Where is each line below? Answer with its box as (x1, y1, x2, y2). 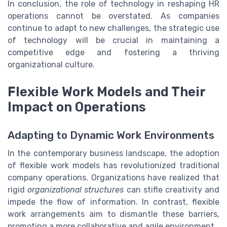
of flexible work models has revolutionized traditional (8, 161, 219, 170)
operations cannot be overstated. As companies (8, 11, 219, 21)
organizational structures (27, 185, 124, 195)
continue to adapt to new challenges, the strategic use (8, 23, 219, 33)
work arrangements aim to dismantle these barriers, (8, 209, 219, 219)
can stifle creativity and (124, 185, 220, 195)
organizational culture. (8, 59, 95, 69)
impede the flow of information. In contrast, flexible (8, 197, 219, 207)
